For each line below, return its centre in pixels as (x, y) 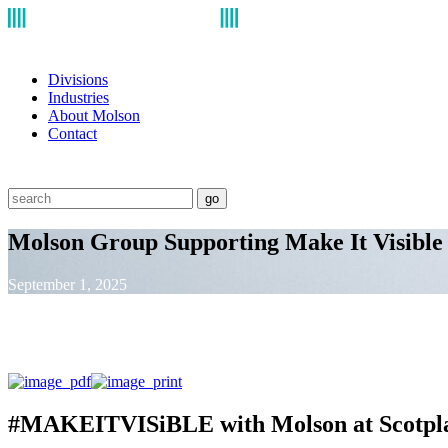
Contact (72, 133)
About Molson (94, 115)
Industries (78, 97)
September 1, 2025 (67, 284)
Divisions (78, 79)
